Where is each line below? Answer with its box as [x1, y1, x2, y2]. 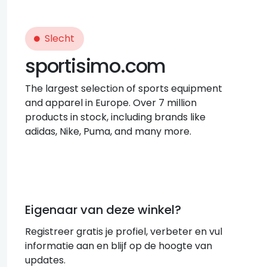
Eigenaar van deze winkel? [25, 201, 181, 219]
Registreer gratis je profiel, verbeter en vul [25, 225, 222, 239]
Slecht [44, 32, 74, 45]
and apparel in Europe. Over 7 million [25, 96, 197, 110]
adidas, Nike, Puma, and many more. [25, 125, 191, 138]
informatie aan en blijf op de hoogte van [25, 239, 212, 253]
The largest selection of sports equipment [25, 82, 222, 95]
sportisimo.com [25, 52, 166, 79]
